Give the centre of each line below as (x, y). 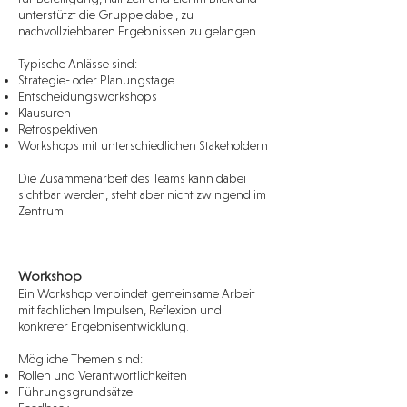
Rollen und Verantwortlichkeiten (103, 375)
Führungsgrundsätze (75, 392)
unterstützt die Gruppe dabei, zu (106, 15)
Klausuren (45, 113)
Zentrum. (42, 211)
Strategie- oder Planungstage (96, 80)
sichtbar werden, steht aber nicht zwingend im (142, 194)
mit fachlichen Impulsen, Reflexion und (120, 310)
